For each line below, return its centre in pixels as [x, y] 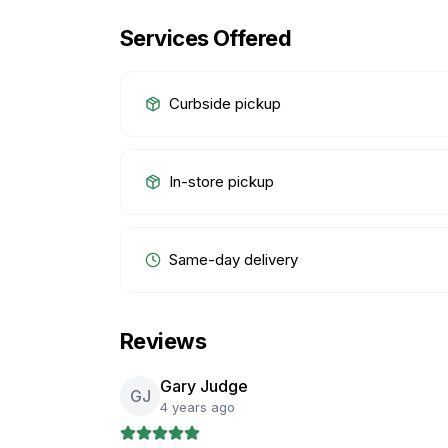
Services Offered [206, 38]
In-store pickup [221, 181]
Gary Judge [204, 386]
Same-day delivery [233, 259]
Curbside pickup [225, 103]
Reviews [163, 341]
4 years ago [197, 407]
